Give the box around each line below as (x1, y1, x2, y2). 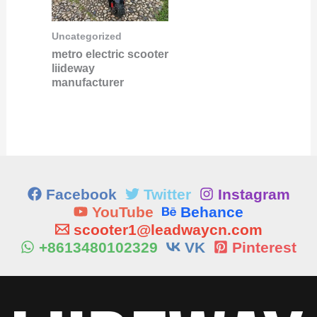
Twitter (143, 185, 191, 202)
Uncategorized (51, 30, 122, 42)
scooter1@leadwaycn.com (73, 221, 263, 238)
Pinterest (232, 238, 296, 255)
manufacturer (51, 76, 124, 88)
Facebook (45, 185, 117, 202)
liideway (51, 62, 95, 74)
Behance (180, 203, 243, 220)
